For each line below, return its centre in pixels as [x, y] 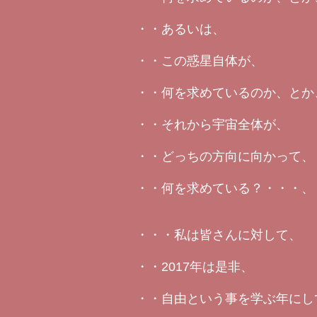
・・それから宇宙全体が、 [212, 125]
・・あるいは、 [180, 29]
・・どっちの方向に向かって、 [225, 156]
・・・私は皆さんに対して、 [219, 235]
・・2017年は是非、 [195, 267]
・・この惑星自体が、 [200, 61]
